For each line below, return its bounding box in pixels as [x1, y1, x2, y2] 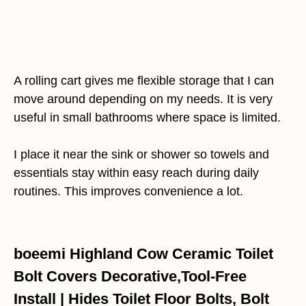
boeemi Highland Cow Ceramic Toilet [14, 245, 273, 262]
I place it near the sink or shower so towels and [14, 147, 269, 161]
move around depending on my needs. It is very [14, 92, 273, 106]
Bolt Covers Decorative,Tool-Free [14, 267, 247, 285]
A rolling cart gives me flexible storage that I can [14, 73, 274, 87]
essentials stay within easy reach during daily [14, 165, 259, 180]
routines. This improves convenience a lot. [14, 184, 243, 198]
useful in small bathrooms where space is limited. [14, 110, 281, 124]
